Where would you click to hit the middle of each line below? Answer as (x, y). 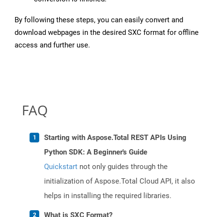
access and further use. (52, 45)
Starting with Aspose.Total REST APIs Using (115, 138)
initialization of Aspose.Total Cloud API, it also (120, 181)
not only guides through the (123, 167)
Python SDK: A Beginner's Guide (96, 152)
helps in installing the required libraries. (108, 196)
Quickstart (61, 167)
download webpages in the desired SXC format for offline (107, 33)
